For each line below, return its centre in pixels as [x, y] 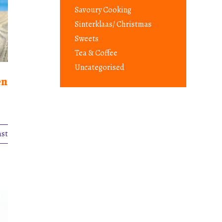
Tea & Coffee [96, 53]
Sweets [87, 38]
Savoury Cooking [103, 10]
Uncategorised [100, 67]
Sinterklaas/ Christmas [113, 24]
